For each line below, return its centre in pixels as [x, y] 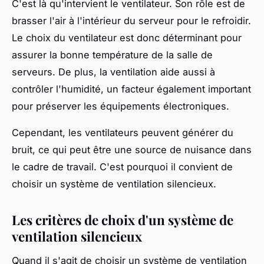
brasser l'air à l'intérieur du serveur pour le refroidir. [131, 20]
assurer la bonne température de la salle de [112, 55]
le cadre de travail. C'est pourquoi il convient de [122, 166]
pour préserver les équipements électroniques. [121, 106]
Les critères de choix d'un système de [123, 220]
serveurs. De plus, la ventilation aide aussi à [113, 72]
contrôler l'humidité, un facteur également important [131, 89]
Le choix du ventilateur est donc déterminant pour [127, 37]
